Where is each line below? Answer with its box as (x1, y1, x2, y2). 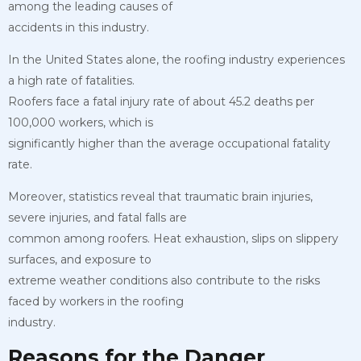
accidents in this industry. (8, 19, 149, 35)
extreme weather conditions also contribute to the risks (8, 272, 320, 288)
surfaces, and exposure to (8, 251, 151, 267)
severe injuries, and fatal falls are (8, 210, 187, 225)
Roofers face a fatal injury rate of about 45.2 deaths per (8, 93, 314, 109)
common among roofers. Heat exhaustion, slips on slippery (8, 230, 338, 246)
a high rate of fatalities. (8, 73, 135, 88)
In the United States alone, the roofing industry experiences (8, 52, 345, 67)
